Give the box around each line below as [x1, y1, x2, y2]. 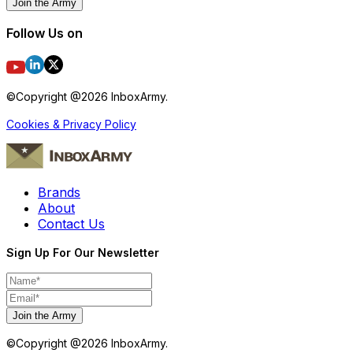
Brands [38, 184, 80, 201]
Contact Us [38, 216, 105, 232]
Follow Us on [6, 25, 83, 42]
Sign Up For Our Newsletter [6, 246, 159, 260]
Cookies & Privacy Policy [6, 117, 136, 132]
